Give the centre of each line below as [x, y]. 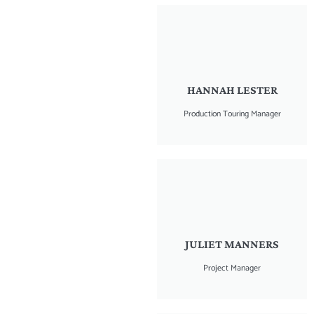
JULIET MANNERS [232, 244]
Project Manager [232, 268]
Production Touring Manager [232, 114]
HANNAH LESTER [232, 90]
